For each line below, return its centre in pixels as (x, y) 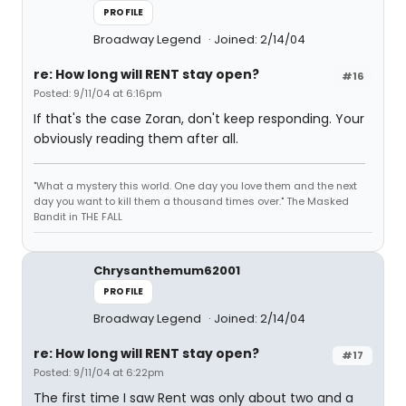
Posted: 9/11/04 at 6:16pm (98, 93)
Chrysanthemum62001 (167, 271)
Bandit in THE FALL (78, 217)
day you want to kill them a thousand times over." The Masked (191, 201)
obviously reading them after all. (136, 139)
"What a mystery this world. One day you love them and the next (195, 186)
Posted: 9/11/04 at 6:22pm (99, 372)
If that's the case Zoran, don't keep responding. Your (199, 119)
